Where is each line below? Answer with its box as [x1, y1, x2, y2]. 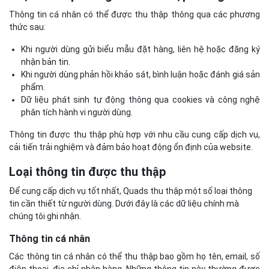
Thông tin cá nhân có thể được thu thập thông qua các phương [9, 9, 260, 19]
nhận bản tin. [21, 56, 70, 67]
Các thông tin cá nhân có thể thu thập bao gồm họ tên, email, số [9, 251, 260, 261]
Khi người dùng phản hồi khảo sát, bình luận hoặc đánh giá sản [21, 69, 260, 79]
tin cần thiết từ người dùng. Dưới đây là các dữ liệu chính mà [9, 198, 239, 208]
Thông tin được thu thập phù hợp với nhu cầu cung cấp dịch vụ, [9, 129, 260, 139]
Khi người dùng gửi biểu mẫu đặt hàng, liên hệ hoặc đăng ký [21, 44, 260, 54]
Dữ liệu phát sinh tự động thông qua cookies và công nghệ [21, 94, 260, 104]
